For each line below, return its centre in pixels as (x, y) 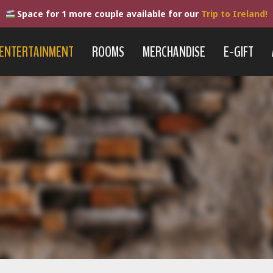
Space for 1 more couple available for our (108, 14)
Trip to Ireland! (235, 14)
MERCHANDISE (174, 52)
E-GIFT (238, 52)
